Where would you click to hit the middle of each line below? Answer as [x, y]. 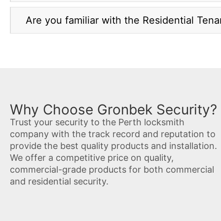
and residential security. [59, 182]
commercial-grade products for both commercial [112, 170]
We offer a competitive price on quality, [92, 158]
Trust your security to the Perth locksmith [97, 122]
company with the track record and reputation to [113, 134]
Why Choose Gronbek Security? [113, 110]
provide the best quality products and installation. [113, 146]
